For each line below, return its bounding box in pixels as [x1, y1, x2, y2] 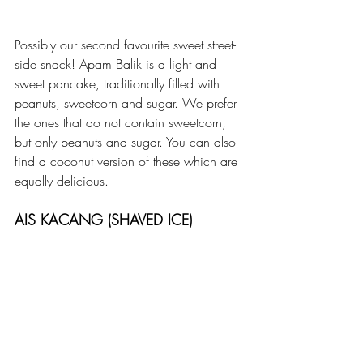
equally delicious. [15, 171, 109, 190]
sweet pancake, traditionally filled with [15, 74, 224, 92]
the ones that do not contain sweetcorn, [15, 113, 230, 131]
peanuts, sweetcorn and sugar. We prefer [15, 93, 241, 112]
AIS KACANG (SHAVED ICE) [15, 209, 192, 229]
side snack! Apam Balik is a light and [15, 54, 220, 73]
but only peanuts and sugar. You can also [15, 132, 240, 151]
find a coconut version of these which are [15, 152, 241, 170]
